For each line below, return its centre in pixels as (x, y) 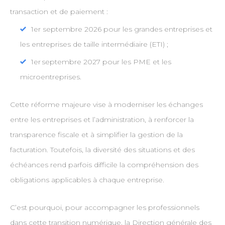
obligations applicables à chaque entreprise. (87, 180)
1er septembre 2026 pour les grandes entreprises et (122, 29)
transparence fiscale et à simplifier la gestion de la (96, 135)
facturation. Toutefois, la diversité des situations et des (102, 150)
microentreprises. (50, 77)
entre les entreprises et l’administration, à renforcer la (102, 120)
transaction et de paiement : (59, 12)
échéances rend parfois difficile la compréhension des (104, 165)
